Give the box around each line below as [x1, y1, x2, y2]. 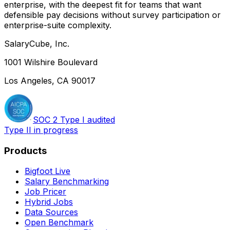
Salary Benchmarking [25, 176, 109, 187]
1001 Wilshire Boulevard [4, 56, 98, 67]
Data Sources [25, 207, 78, 218]
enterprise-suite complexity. [4, 20, 111, 30]
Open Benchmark [25, 217, 93, 228]
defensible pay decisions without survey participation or [4, 9, 221, 20]
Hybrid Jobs [25, 197, 73, 207]
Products [4, 144, 47, 157]
